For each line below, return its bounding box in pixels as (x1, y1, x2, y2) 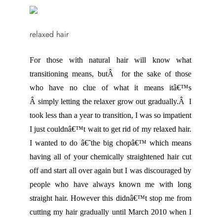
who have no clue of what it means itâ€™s (30, 83, 191, 92)
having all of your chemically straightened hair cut (30, 152, 191, 161)
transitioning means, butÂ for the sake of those (30, 70, 191, 78)
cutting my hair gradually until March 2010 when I (30, 208, 191, 217)
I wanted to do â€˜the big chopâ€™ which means (30, 139, 191, 147)
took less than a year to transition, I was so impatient (30, 111, 191, 120)
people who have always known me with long (30, 180, 191, 189)
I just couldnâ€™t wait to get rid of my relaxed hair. (30, 125, 191, 134)
